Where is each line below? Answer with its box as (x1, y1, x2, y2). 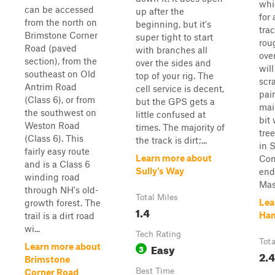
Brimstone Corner (25, 29, 98, 41)
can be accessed (25, 4, 94, 15)
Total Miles (136, 192, 178, 202)
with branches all (136, 44, 207, 55)
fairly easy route (25, 145, 90, 157)
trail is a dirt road (25, 210, 95, 221)
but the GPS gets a (136, 96, 215, 107)
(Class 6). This (25, 133, 83, 144)
